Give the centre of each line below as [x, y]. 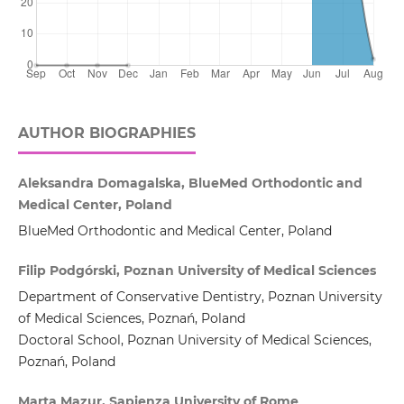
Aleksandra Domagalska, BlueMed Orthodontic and [190, 184]
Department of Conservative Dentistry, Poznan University [200, 297]
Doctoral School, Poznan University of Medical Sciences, [194, 340]
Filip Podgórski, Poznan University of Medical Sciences [197, 271]
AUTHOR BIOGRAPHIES [106, 133]
